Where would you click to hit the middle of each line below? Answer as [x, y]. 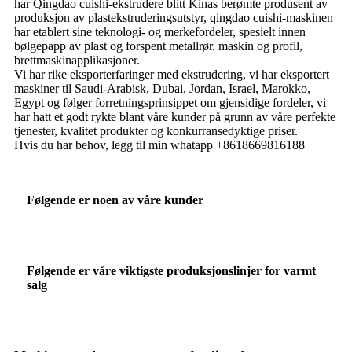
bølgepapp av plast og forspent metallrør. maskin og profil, [158, 46]
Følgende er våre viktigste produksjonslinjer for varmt [171, 270]
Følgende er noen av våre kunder [115, 200]
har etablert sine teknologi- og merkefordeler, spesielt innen [160, 31]
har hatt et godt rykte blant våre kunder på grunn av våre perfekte [175, 116]
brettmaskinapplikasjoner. [77, 60]
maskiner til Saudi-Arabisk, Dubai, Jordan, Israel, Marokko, [162, 88]
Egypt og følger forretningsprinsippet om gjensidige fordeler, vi [170, 102]
